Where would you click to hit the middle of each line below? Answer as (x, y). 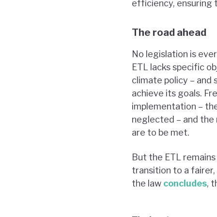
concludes (185, 183)
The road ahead (169, 32)
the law (147, 183)
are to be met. (161, 132)
